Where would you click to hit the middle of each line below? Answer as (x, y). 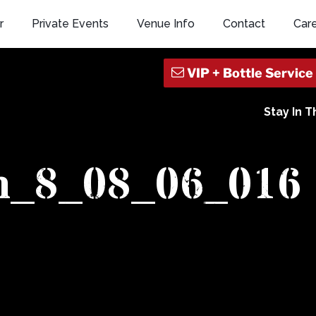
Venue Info (165, 24)
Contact (244, 24)
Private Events (70, 24)
